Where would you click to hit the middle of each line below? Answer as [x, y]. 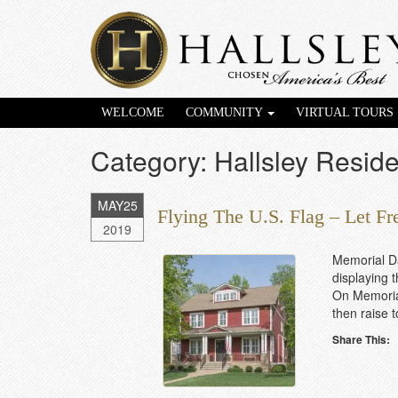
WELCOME [133, 112]
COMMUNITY [226, 112]
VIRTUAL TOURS [345, 112]
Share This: [361, 339]
